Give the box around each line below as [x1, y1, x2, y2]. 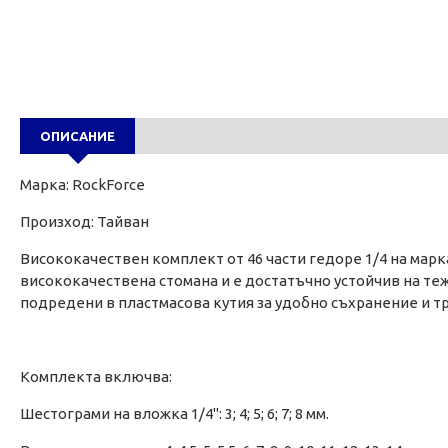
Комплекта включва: [20, 368, 172, 386]
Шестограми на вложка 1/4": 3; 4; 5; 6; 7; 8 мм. [20, 405, 329, 423]
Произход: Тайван [20, 213, 149, 231]
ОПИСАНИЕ [40, 129, 115, 144]
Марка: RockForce [20, 176, 145, 194]
